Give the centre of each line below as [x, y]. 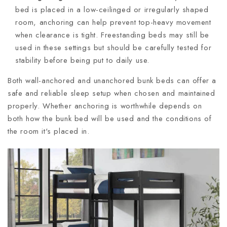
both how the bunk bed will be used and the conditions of [110, 118]
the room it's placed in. [49, 131]
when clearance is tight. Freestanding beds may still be [112, 35]
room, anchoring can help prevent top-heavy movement [113, 22]
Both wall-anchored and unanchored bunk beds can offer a [112, 80]
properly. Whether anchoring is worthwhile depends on [105, 106]
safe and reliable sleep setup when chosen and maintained [111, 93]
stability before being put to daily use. [83, 60]
